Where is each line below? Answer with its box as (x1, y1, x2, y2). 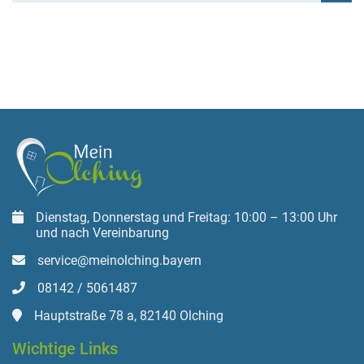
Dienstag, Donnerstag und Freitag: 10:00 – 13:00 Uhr (36, 209, 337, 225)
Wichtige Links (12, 338, 118, 358)
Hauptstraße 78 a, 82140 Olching (34, 307, 223, 323)
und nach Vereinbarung (36, 224, 169, 240)
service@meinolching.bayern (37, 252, 201, 268)
